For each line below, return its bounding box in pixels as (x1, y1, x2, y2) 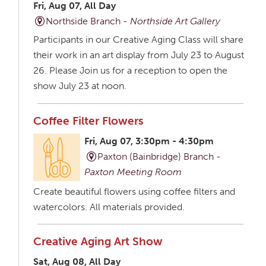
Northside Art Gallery (130, 15, 221, 27)
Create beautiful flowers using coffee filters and (33, 185, 235, 197)
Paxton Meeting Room (84, 166, 182, 178)
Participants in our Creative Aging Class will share (33, 34, 243, 46)
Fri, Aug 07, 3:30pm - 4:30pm (84, 135, 214, 147)
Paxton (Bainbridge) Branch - (97, 151, 221, 163)
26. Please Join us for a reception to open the (33, 65, 227, 77)
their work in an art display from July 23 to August (33, 49, 244, 61)
